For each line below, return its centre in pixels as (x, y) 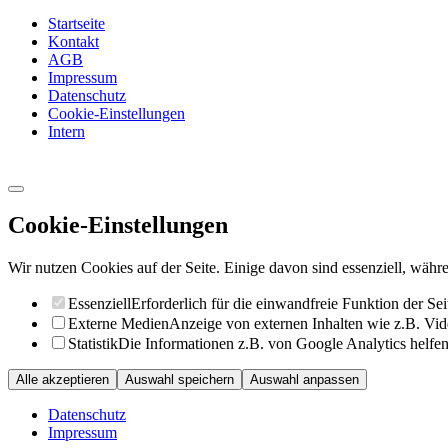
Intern (66, 131)
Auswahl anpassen (304, 380)
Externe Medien (118, 324)
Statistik (93, 344)
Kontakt (73, 41)
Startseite (76, 23)
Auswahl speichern (179, 380)
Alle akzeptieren (62, 380)
